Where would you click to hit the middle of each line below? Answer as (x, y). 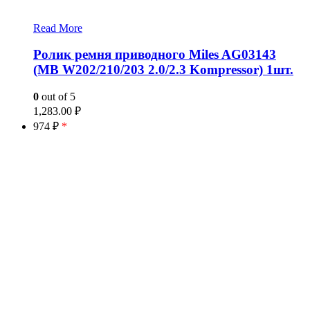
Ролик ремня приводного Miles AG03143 (155, 55)
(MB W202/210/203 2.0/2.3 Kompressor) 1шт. (163, 70)
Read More (58, 28)
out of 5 (57, 97)
